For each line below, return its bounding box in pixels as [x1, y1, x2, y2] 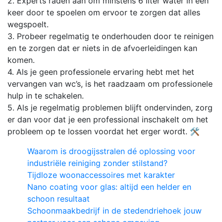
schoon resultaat [27, 193, 90, 204]
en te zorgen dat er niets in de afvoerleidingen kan [7, 43, 197, 53]
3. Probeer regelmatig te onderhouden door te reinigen [7, 31, 214, 41]
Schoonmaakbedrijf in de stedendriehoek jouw [27, 205, 202, 216]
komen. [7, 55, 35, 65]
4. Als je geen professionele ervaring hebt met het [7, 66, 194, 77]
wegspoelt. [7, 19, 49, 29]
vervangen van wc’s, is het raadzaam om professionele [7, 78, 213, 89]
